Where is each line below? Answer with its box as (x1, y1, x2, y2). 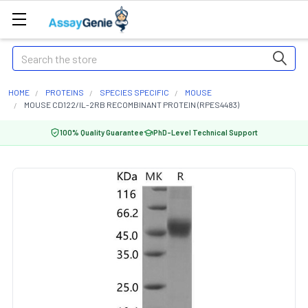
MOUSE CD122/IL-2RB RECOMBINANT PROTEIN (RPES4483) (24, 100, 239, 109)
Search (12, 47, 44, 60)
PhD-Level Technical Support (153, 128, 258, 137)
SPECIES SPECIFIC (100, 87, 169, 97)
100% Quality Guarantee (60, 128, 144, 137)
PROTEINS (45, 87, 84, 97)
